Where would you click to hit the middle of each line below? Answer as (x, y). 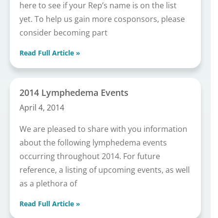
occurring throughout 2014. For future (90, 156)
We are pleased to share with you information (103, 129)
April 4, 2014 (42, 108)
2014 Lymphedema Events (74, 93)
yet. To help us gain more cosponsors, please (102, 19)
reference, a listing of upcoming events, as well (105, 170)
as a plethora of (48, 184)
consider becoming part (64, 33)
